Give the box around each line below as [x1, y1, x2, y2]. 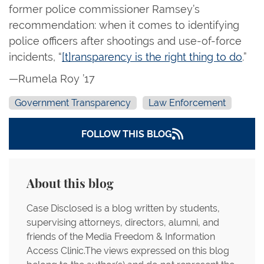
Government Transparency [15, 97, 131, 108]
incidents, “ [9, 51, 62, 63]
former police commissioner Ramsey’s [9, 3, 200, 15]
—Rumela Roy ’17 [9, 72, 95, 85]
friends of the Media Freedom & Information [27, 231, 215, 242]
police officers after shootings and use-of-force [9, 35, 242, 47]
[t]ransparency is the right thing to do [62, 51, 242, 63]
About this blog [27, 178, 114, 190]
